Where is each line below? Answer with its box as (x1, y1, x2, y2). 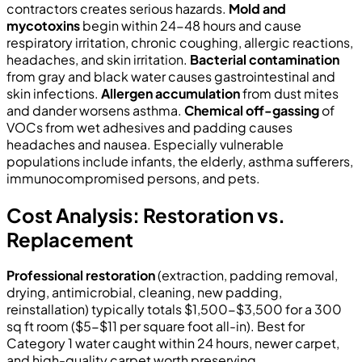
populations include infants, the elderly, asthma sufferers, (6, 152, 353, 170)
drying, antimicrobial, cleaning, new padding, (6, 284, 282, 301)
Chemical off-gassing (184, 101, 319, 119)
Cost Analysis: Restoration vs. (6, 202, 285, 227)
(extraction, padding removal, (155, 267, 338, 284)
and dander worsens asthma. (6, 101, 184, 119)
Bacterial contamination (190, 50, 339, 68)
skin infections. (6, 84, 101, 102)
